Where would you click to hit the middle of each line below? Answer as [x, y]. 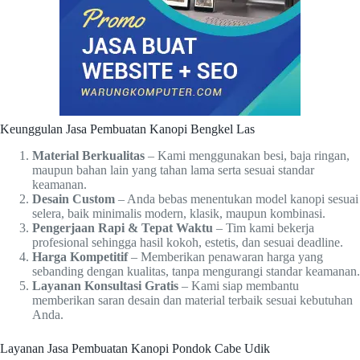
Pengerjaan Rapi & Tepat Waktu [123, 227]
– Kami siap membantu [239, 285]
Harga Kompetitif [80, 256]
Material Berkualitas [88, 155]
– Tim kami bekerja [264, 227]
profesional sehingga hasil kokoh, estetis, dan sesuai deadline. [188, 242]
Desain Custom [74, 198]
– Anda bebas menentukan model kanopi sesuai [237, 198]
